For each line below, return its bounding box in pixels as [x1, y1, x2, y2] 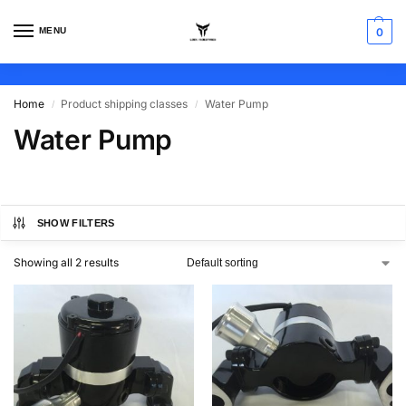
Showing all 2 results [14, 256, 119, 269]
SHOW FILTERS [36, 217, 115, 228]
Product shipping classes [61, 97, 188, 111]
